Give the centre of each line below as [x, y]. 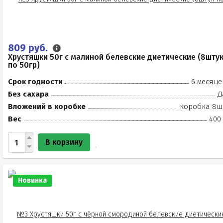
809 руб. [29, 48]
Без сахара [28, 94]
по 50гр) [24, 65]
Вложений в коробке [47, 107]
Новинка [32, 180]
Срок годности [35, 82]
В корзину [64, 142]
